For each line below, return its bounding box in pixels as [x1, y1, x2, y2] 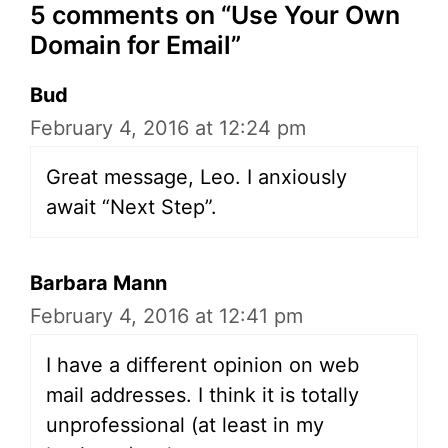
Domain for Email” [30, 30, 241, 61]
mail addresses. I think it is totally [46, 383, 359, 408]
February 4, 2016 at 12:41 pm [30, 304, 303, 329]
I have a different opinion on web [46, 353, 359, 378]
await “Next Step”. [46, 195, 217, 220]
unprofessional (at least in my [46, 413, 324, 438]
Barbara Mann [30, 271, 167, 296]
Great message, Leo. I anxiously [46, 165, 347, 190]
